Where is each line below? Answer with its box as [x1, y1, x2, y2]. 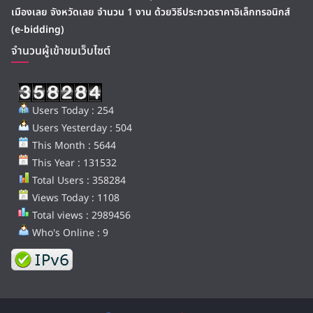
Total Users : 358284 [29, 173, 126, 188]
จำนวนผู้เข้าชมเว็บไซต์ [11, 43, 110, 59]
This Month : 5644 [29, 138, 116, 153]
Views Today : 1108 [29, 191, 119, 205]
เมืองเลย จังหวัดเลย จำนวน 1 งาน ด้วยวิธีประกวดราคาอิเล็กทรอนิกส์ [11, 5, 290, 20]
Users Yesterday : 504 [29, 121, 132, 136]
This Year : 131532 [29, 156, 117, 170]
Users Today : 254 [29, 103, 114, 118]
